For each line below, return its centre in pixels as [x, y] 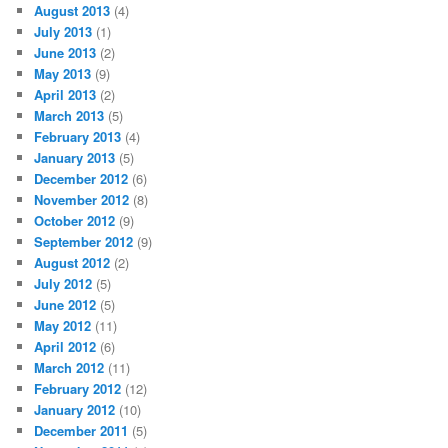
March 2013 [69, 116]
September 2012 [84, 242]
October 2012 [75, 221]
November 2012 [82, 200]
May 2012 [63, 326]
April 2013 [65, 95]
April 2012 [65, 347]
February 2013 [78, 137]
